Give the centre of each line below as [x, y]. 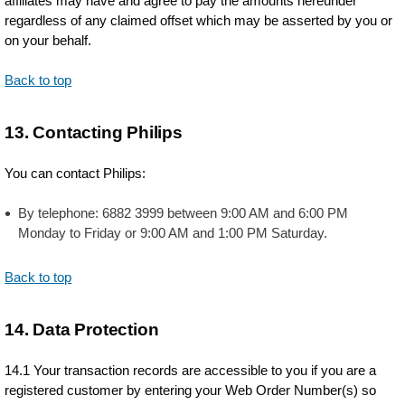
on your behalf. [48, 40]
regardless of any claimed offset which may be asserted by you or [199, 20]
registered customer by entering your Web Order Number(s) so [191, 390]
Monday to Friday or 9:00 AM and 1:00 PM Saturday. [173, 233]
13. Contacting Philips [94, 132]
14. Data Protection [82, 330]
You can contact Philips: [75, 173]
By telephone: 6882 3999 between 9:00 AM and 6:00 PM [184, 213]
